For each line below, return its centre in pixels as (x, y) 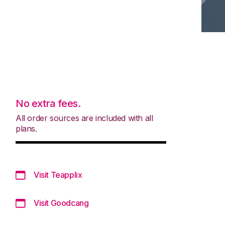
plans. (26, 128)
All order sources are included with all (84, 118)
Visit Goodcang (61, 203)
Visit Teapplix (58, 175)
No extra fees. (48, 103)
